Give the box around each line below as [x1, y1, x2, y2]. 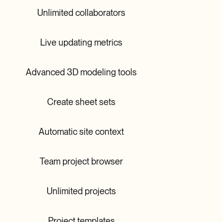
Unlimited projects [47, 185, 116, 196]
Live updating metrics [40, 37, 123, 48]
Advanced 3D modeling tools [26, 66, 137, 77]
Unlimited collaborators [37, 7, 126, 18]
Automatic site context [39, 126, 124, 137]
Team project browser [40, 156, 123, 166]
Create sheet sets [47, 96, 116, 107]
